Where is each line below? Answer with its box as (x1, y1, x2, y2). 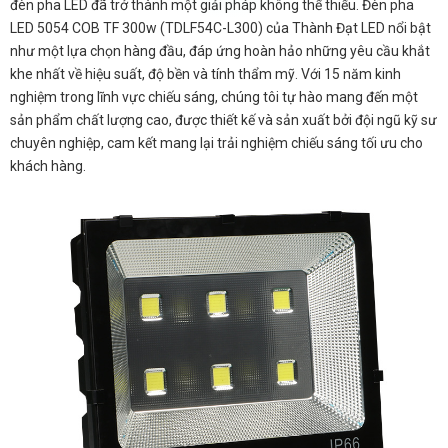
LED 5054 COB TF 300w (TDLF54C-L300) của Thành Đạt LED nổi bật (10, 19, 431, 36)
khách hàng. (10, 157, 86, 174)
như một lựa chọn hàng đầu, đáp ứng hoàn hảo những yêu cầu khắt (10, 42, 430, 59)
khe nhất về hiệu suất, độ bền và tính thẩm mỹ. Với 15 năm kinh (10, 65, 401, 82)
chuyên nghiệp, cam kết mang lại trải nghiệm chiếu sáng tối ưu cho (10, 134, 423, 151)
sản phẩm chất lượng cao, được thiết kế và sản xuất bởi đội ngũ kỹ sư (10, 111, 437, 128)
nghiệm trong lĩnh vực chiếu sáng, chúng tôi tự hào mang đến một (10, 88, 418, 105)
